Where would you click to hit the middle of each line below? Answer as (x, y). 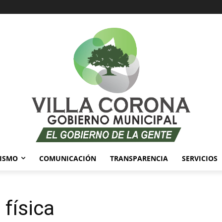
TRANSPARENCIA (139, 158)
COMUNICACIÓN (68, 158)
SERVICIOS (200, 158)
